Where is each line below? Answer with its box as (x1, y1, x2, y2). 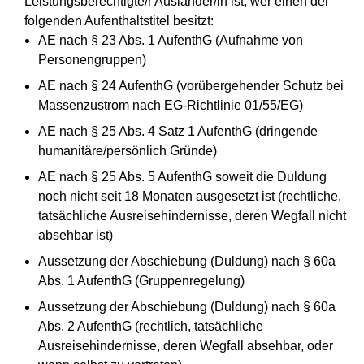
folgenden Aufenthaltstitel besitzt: (24, 14, 214, 28)
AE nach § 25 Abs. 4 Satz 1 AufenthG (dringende (38, 124, 318, 139)
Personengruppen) (38, 53, 147, 67)
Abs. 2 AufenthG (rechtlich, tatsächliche (38, 319, 264, 334)
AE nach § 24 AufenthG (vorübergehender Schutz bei (38, 79, 344, 93)
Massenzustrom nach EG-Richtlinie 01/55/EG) (38, 98, 304, 113)
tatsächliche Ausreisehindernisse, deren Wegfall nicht (38, 209, 347, 223)
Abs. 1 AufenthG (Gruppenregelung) (38, 274, 245, 288)
